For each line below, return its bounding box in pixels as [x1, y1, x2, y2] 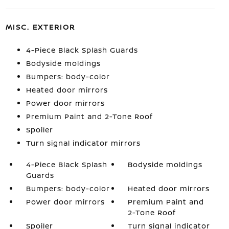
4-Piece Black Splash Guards [26, 45, 138, 55]
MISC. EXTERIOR [5, 22, 75, 32]
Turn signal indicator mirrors [26, 138, 141, 148]
